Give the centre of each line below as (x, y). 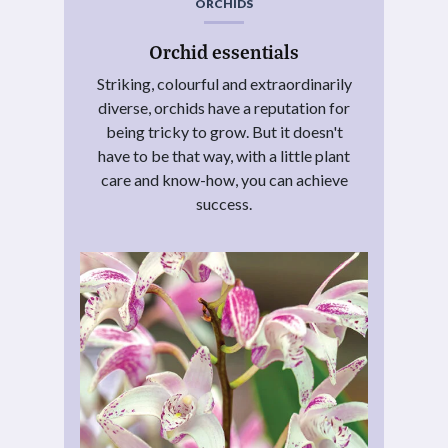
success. (224, 203)
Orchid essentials (224, 51)
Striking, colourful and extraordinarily (224, 83)
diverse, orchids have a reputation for (224, 107)
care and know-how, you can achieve (224, 179)
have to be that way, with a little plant (224, 155)
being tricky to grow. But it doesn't (224, 131)
